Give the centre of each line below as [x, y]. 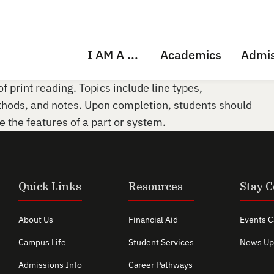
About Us [36, 220]
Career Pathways [160, 265]
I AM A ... [113, 55]
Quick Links [50, 186]
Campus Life [43, 242]
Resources [155, 186]
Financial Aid [153, 220]
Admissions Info [50, 265]
